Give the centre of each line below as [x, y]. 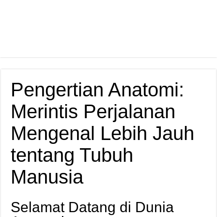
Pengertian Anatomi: [98, 90]
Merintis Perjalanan [93, 111]
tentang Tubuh [72, 155]
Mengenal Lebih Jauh [103, 133]
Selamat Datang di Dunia [93, 207]
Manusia [47, 177]
